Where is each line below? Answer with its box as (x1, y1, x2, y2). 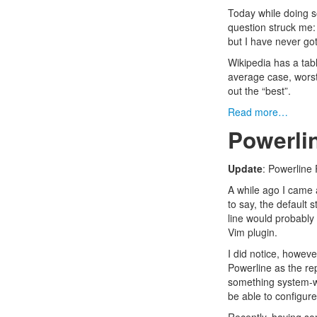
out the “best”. (228, 83, 291, 98)
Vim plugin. (228, 225, 277, 239)
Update (228, 161, 263, 175)
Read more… (228, 105, 288, 119)
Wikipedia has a (228, 55, 301, 69)
